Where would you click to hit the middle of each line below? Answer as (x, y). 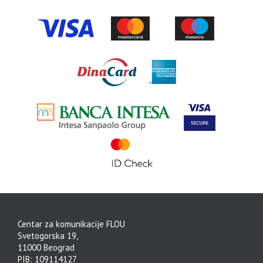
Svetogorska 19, (48, 236)
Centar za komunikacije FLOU (71, 224)
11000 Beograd (46, 248)
